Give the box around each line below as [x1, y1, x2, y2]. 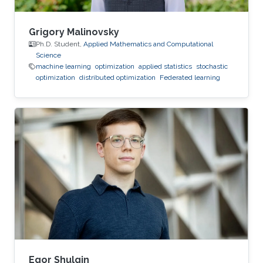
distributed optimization [79, 73, 156, 82]
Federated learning [160, 73, 220, 82]
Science [36, 51, 61, 60]
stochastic [196, 62, 228, 71]
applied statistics [139, 62, 192, 71]
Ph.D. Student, [36, 40, 83, 49]
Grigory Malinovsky [29, 26, 119, 38]
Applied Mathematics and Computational [83, 40, 213, 49]
